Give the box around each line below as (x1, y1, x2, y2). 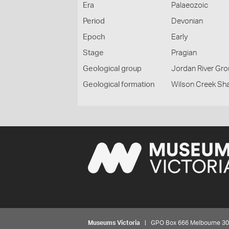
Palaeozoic (171, 2, 209, 9)
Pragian (171, 49, 197, 57)
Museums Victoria (88, 220, 140, 226)
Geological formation (83, 81, 155, 88)
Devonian (171, 17, 203, 25)
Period (83, 17, 105, 25)
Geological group (83, 65, 142, 73)
